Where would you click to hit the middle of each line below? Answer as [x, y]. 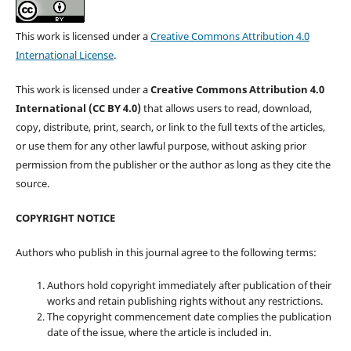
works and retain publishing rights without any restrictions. [185, 301]
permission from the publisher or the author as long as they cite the [173, 165]
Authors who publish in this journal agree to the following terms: [166, 253]
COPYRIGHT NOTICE [65, 218]
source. [32, 184]
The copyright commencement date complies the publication [189, 317]
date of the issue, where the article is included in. [159, 333]
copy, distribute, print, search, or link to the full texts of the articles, [170, 127]
